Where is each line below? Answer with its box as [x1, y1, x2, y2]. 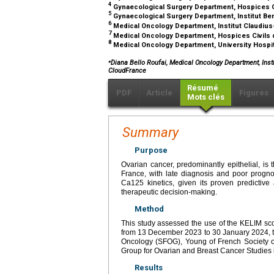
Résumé [187, 83, 218, 92]
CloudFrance [108, 66, 146, 75]
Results [135, 262, 163, 272]
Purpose [135, 145, 168, 155]
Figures [239, 87, 268, 97]
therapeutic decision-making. [121, 187, 217, 196]
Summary [122, 124, 179, 140]
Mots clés [187, 92, 224, 102]
